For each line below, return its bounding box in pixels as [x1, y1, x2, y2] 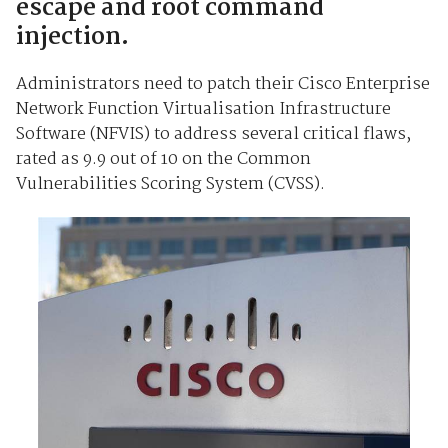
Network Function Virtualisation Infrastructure [15, 95, 391, 123]
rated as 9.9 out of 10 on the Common [15, 145, 311, 173]
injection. [15, 17, 129, 57]
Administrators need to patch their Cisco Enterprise [15, 70, 430, 98]
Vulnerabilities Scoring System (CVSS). [15, 170, 325, 198]
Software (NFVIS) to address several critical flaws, [15, 120, 411, 148]
